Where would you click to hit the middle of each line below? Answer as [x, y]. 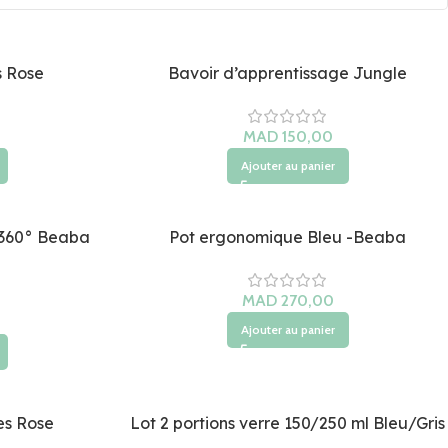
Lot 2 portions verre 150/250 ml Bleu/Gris [287, 423]
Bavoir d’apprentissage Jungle [287, 73]
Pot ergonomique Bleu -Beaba [287, 237]
